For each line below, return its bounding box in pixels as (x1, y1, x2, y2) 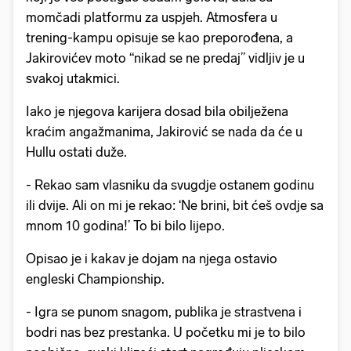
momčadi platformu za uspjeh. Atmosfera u (26, 9, 277, 26)
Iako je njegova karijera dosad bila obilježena (26, 103, 288, 120)
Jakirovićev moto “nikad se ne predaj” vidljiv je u (26, 50, 305, 67)
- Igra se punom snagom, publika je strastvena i (26, 304, 302, 320)
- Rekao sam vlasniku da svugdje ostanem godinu (26, 177, 314, 194)
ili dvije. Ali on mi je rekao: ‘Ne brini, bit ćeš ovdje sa (26, 197, 324, 214)
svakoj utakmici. (26, 71, 120, 87)
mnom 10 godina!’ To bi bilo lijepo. (26, 218, 225, 234)
